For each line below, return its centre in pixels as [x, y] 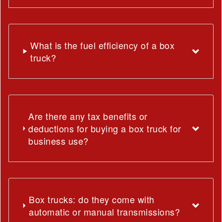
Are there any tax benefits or [88, 116]
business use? [58, 140]
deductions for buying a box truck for [105, 128]
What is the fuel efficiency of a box [103, 45]
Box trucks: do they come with [92, 199]
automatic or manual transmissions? [105, 211]
